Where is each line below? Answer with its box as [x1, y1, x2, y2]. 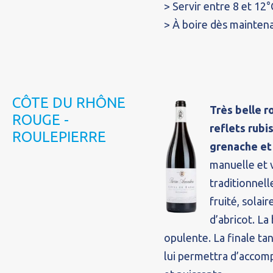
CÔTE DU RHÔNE [12, 94, 126, 111]
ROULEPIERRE [12, 129, 106, 145]
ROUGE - [12, 112, 69, 128]
